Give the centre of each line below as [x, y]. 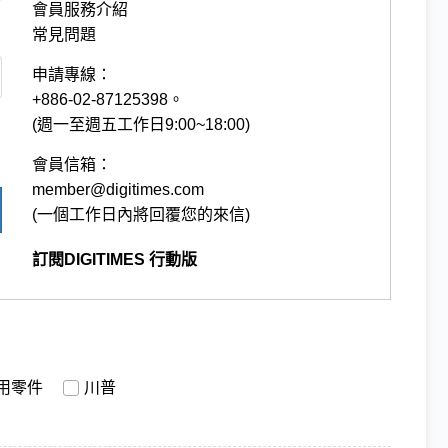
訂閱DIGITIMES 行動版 [115, 259]
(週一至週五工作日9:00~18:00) [141, 124]
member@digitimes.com [118, 189]
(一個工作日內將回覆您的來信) [141, 214]
